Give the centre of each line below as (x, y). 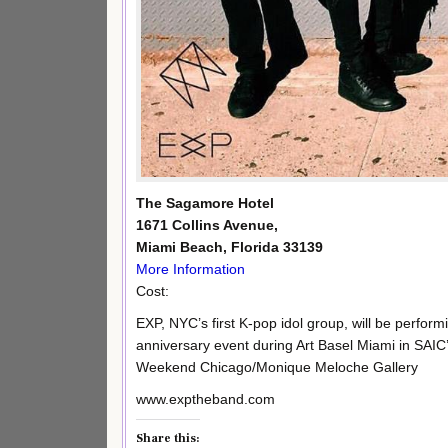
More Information (190, 269)
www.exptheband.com (205, 398)
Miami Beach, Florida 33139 (229, 247)
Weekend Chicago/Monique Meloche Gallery (277, 366)
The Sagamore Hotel (205, 203)
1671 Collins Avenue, (207, 225)
